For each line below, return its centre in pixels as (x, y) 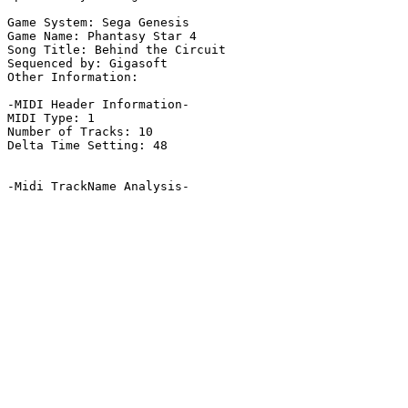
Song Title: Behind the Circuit (117, 50)
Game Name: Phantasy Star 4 (102, 36)
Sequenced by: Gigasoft (87, 64)
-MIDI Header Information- (98, 105)
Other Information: (76, 77)
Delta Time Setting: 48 (87, 146)
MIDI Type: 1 (51, 118)
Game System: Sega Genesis (98, 23)
